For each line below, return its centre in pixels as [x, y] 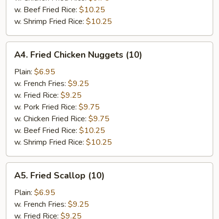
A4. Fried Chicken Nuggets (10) [78, 55]
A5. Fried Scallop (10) [59, 175]
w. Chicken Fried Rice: [51, 119]
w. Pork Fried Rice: [46, 107]
